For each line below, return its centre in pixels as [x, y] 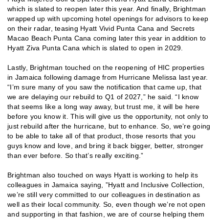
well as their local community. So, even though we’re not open [107, 204]
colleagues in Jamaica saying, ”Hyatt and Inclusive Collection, [106, 185]
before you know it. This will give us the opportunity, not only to [108, 116]
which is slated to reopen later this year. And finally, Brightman [107, 9]
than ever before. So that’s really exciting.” [76, 155]
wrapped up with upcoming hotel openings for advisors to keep [108, 19]
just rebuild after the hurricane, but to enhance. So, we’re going [109, 126]
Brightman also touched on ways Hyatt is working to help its [103, 175]
